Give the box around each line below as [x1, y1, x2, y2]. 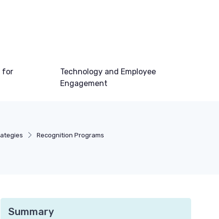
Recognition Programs [37, 131, 105, 139]
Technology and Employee [60, 67, 156, 76]
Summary [8, 206, 54, 218]
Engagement [60, 79, 108, 88]
